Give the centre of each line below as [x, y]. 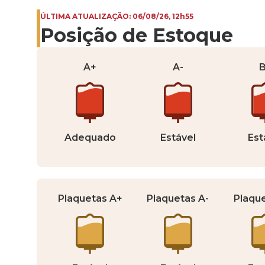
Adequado [90, 137]
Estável [178, 137]
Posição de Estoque [136, 35]
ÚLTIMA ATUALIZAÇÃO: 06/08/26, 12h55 [117, 16]
